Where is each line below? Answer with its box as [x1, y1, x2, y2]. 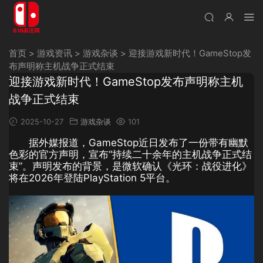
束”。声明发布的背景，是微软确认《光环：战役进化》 [9, 160, 252, 172]
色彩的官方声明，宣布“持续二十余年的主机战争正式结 [9, 149, 252, 160]
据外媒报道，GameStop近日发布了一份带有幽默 [29, 137, 248, 149]
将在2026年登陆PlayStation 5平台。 [9, 172, 176, 184]
